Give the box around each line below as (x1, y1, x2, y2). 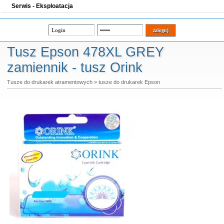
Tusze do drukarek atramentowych (6, 79, 92, 85)
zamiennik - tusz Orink (6, 60, 142, 75)
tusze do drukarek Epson (98, 79, 160, 85)
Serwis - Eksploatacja (11, 2, 73, 9)
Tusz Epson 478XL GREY (6, 44, 164, 59)
